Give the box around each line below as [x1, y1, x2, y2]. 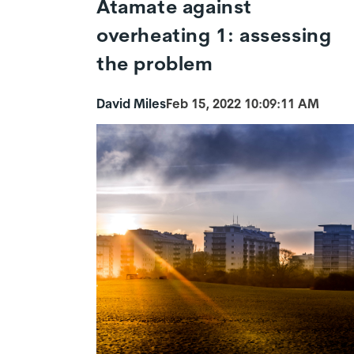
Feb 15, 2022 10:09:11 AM [166, 96, 319, 112]
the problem [96, 51, 213, 76]
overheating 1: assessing [96, 23, 332, 47]
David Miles [96, 96, 166, 112]
